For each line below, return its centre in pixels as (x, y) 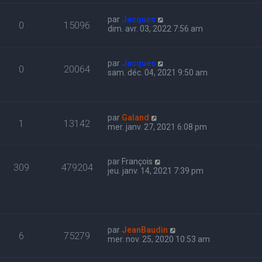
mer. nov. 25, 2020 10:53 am (159, 239)
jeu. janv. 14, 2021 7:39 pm (156, 171)
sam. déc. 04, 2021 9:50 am (158, 73)
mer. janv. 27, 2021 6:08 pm (158, 127)
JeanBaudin (145, 230)
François (137, 162)
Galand (136, 118)
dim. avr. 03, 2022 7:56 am (156, 29)
